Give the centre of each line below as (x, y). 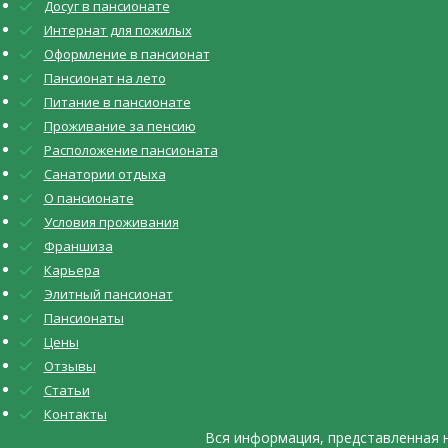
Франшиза (78, 245)
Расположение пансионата (130, 149)
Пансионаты (83, 317)
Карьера (71, 269)
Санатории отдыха (104, 173)
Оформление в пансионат (126, 53)
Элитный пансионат (108, 293)
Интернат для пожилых (117, 29)
